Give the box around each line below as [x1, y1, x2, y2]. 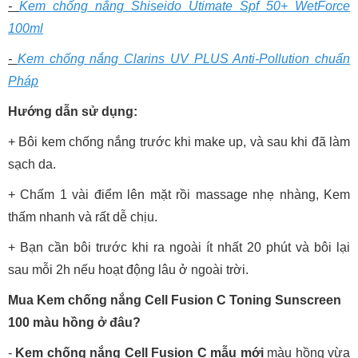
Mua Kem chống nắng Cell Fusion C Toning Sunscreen [8, 293, 341, 308]
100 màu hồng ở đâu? [8, 316, 141, 330]
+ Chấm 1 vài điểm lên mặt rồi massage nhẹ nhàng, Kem [8, 188, 350, 202]
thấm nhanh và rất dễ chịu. [8, 210, 157, 225]
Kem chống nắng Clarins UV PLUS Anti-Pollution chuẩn [17, 52, 350, 66]
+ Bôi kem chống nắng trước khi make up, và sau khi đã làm [8, 135, 350, 149]
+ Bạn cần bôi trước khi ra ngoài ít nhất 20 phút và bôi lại [8, 241, 350, 255]
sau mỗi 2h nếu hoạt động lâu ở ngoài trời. [8, 263, 249, 277]
